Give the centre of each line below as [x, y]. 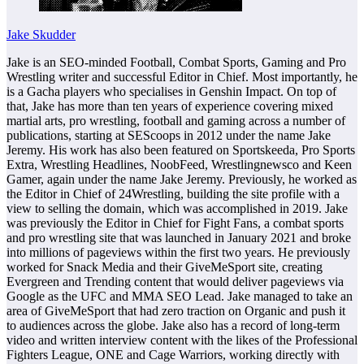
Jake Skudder [41, 34]
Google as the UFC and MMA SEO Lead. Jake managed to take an [180, 296]
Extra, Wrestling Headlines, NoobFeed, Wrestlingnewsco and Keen [179, 164]
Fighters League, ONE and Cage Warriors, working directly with [173, 354]
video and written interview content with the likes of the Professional [182, 340]
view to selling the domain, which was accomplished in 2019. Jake [177, 208]
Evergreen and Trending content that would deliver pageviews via [175, 281]
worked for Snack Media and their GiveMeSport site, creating [165, 266]
